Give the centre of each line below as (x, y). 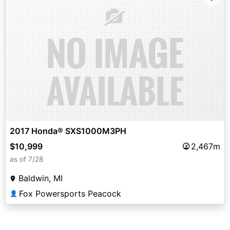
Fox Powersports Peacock (70, 193)
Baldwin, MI (41, 178)
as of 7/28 (26, 159)
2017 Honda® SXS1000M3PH (68, 131)
